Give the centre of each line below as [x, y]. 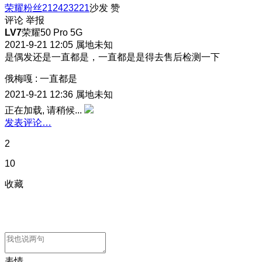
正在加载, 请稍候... [43, 110]
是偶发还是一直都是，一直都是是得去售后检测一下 [112, 57]
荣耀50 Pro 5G [52, 32]
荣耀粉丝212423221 [47, 8]
